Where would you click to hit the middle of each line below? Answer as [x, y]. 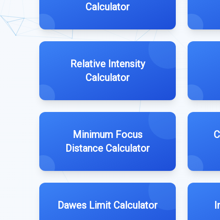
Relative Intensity [108, 64]
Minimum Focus [108, 135]
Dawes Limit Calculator [108, 205]
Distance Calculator [108, 148]
